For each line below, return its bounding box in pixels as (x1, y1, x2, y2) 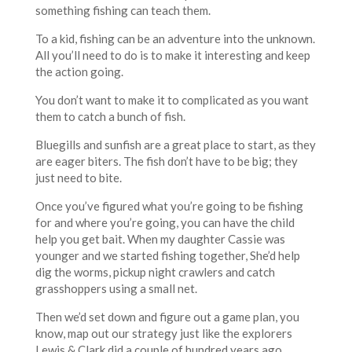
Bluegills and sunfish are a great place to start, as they (35, 137, 316, 152)
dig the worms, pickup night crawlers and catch (35, 265, 275, 280)
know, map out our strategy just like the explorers (35, 326, 292, 341)
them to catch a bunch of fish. (35, 109, 185, 124)
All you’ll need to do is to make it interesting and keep (35, 48, 310, 63)
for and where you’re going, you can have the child (35, 215, 295, 230)
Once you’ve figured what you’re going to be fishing (35, 199, 303, 214)
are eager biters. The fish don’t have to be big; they (35, 154, 298, 169)
